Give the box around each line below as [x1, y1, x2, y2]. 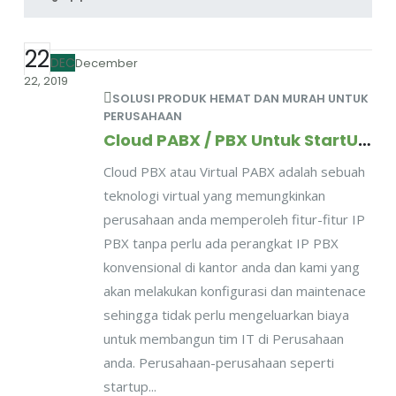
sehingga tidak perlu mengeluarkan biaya [103, 305, 349, 324]
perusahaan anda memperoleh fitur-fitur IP [103, 209, 365, 228]
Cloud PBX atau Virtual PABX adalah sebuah [103, 162, 365, 180]
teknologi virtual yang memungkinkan [103, 186, 325, 204]
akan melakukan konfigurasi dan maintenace [103, 281, 366, 300]
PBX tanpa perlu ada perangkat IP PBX [103, 233, 339, 252]
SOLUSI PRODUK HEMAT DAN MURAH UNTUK [111, 90, 369, 108]
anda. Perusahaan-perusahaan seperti [103, 353, 334, 371]
